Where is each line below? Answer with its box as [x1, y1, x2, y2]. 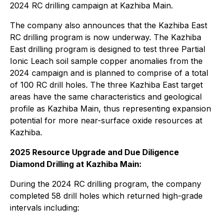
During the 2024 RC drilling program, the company [10, 179, 201, 189]
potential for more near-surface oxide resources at [10, 115, 202, 125]
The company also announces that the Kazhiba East [10, 20, 207, 30]
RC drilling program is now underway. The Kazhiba [10, 32, 201, 42]
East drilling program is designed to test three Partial [10, 44, 205, 54]
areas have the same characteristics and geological [10, 92, 202, 102]
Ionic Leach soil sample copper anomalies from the [10, 56, 203, 66]
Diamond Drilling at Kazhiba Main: [10, 159, 142, 169]
